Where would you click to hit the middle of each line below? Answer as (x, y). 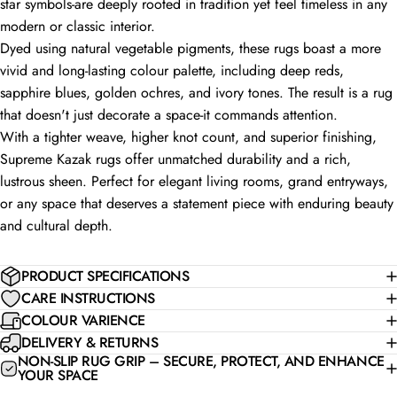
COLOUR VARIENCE (83, 321)
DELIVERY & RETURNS (90, 343)
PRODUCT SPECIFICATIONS (105, 276)
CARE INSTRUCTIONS (88, 299)
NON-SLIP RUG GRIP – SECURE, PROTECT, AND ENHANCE (201, 362)
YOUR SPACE (58, 376)
